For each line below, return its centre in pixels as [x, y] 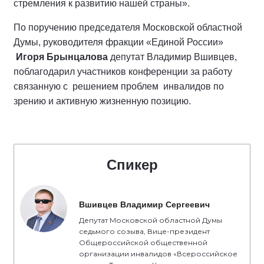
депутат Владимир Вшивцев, [172, 57]
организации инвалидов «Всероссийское [158, 253]
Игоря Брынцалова [62, 57]
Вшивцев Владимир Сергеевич [144, 204]
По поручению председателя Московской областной [128, 27]
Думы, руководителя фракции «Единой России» [118, 42]
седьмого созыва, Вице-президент [144, 231]
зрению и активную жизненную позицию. [103, 101]
